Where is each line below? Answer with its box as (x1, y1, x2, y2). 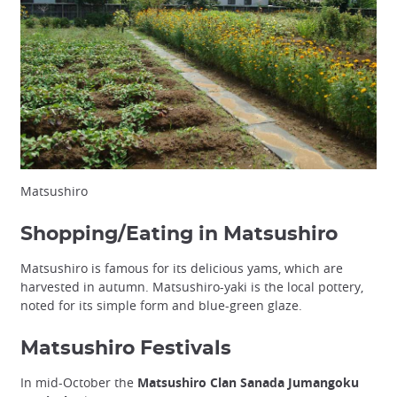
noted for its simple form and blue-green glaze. (20, 297, 302, 315)
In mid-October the (20, 374, 137, 392)
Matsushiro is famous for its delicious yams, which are (20, 260, 343, 277)
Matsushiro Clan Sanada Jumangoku (137, 374, 359, 392)
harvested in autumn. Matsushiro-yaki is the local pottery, (20, 278, 363, 296)
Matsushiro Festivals (20, 339, 231, 359)
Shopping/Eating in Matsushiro (20, 224, 338, 245)
